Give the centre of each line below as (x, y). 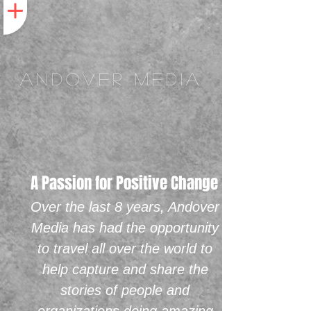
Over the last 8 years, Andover (125, 207)
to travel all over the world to (125, 249)
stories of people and (125, 290)
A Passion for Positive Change (124, 183)
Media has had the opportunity (125, 228)
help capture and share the (125, 269)
